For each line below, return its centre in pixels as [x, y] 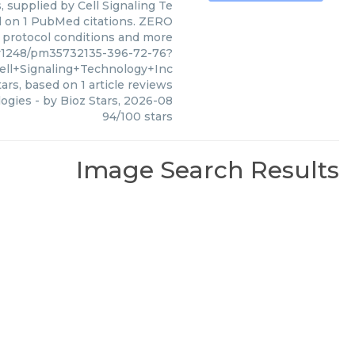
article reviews [129, 84]
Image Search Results [208, 170]
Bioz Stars [89, 100]
